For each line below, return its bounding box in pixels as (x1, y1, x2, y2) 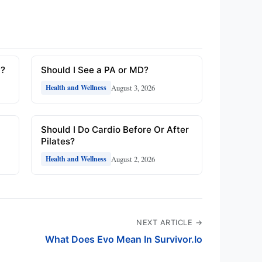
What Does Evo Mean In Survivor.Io (45, 233, 202, 246)
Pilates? (40, 136, 75, 147)
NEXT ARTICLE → (136, 218, 202, 227)
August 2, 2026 (111, 153, 155, 164)
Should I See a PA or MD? (40, 64, 149, 76)
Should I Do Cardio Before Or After (40, 124, 189, 136)
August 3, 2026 (111, 82, 155, 93)
